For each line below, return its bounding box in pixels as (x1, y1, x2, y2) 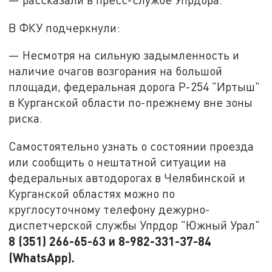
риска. (8, 111, 43, 126)
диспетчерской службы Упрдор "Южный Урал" (8, 217, 260, 232)
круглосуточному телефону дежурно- (8, 202, 211, 216)
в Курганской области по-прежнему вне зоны (8, 95, 253, 110)
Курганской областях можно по (8, 186, 175, 200)
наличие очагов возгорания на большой (8, 64, 223, 78)
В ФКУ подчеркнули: (8, 20, 121, 35)
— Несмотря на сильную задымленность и (8, 48, 240, 63)
